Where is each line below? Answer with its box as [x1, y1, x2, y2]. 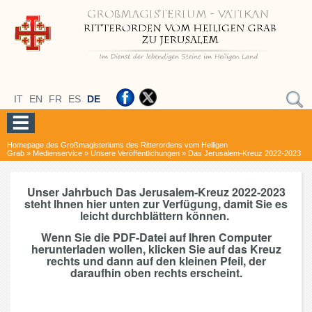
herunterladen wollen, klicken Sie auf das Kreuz [31, 241, 281, 258]
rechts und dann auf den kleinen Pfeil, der [46, 253, 266, 270]
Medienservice [33, 149, 82, 158]
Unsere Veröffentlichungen [91, 149, 180, 158]
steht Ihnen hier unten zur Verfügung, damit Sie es [24, 196, 288, 212]
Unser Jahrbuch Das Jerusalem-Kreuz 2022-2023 [26, 184, 286, 201]
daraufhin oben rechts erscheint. [70, 265, 242, 281]
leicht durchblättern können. [80, 208, 232, 224]
